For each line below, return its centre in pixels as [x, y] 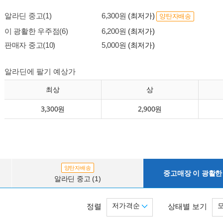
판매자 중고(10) [30, 45]
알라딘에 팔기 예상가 [40, 71]
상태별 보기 [187, 206]
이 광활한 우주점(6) [36, 31]
